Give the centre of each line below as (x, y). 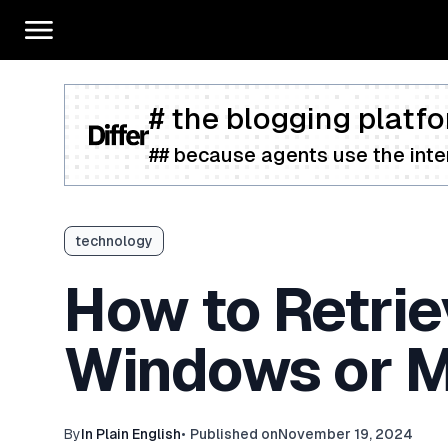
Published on (234, 434)
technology (114, 241)
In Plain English (131, 434)
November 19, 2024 (345, 434)
